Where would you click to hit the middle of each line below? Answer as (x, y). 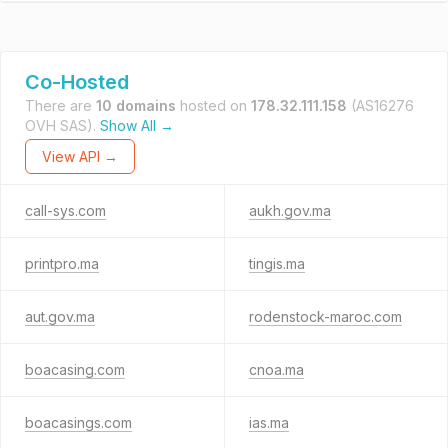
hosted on (213, 105)
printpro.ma (62, 263)
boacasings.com (78, 422)
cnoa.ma (276, 369)
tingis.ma (276, 263)
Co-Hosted (77, 82)
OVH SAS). (62, 125)
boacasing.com (75, 369)
